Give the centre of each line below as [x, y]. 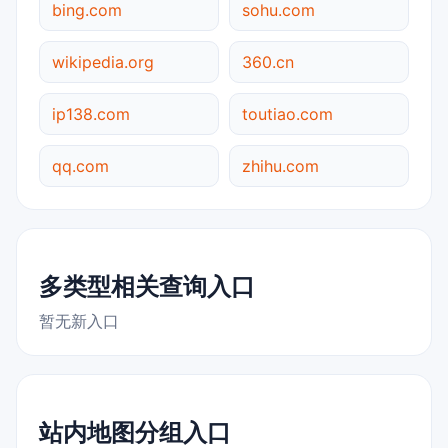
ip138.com [91, 113]
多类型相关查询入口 [147, 286]
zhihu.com [280, 165]
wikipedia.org [103, 61]
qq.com [80, 165]
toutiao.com [287, 113]
